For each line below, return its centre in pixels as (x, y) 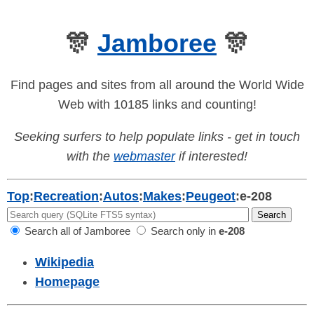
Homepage (67, 282)
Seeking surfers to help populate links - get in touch (157, 137)
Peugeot (211, 197)
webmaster (144, 157)
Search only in (183, 231)
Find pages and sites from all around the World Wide (157, 85)
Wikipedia (64, 262)
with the (90, 157)
